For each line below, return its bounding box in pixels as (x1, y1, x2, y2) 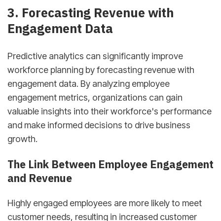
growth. (7, 133, 37, 144)
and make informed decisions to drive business (7, 119, 190, 130)
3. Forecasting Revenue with (7, 4, 174, 21)
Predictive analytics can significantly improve (7, 50, 183, 61)
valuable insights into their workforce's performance (7, 106, 212, 116)
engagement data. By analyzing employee (7, 78, 170, 89)
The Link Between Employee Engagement (7, 157, 214, 171)
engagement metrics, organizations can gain (7, 92, 183, 103)
